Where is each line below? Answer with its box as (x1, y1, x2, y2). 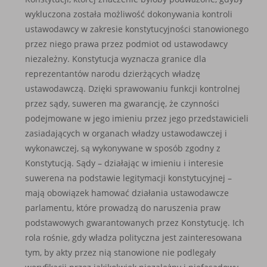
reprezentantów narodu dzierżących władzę (25, 68, 201, 79)
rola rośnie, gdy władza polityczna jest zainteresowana (25, 232, 243, 243)
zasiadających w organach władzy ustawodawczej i (25, 128, 228, 139)
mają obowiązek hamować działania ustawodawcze (25, 187, 229, 198)
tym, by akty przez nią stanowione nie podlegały (25, 247, 216, 258)
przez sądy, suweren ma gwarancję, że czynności (25, 98, 220, 109)
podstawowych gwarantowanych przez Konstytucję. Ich (25, 217, 245, 228)
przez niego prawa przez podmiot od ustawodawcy (25, 38, 228, 49)
